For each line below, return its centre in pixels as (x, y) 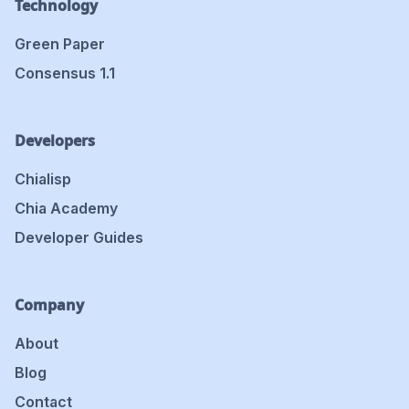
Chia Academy (66, 209)
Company (49, 305)
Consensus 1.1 (65, 73)
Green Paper (60, 44)
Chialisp (43, 179)
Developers (55, 141)
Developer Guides (79, 238)
